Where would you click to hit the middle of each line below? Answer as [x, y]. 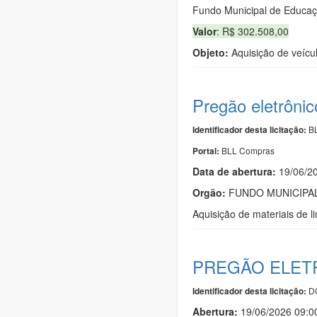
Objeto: [211, 52]
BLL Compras [248, 150]
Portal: [207, 151]
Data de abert [225, 171]
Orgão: [209, 192]
